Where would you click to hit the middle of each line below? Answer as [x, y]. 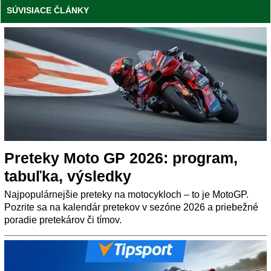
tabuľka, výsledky [68, 176]
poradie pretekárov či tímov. [63, 220]
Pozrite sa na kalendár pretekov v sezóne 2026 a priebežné [131, 207]
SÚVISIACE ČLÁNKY [48, 10]
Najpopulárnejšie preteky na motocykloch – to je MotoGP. [126, 194]
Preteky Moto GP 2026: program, [121, 158]
